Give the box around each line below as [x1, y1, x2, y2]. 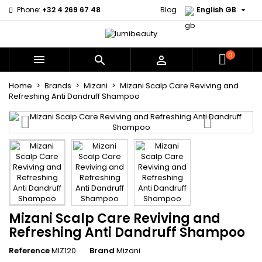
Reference [9, 245, 50, 257]
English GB [196, 5, 236, 15]
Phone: [17, 5, 40, 15]
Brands [44, 80, 71, 92]
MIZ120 [51, 245, 76, 257]
